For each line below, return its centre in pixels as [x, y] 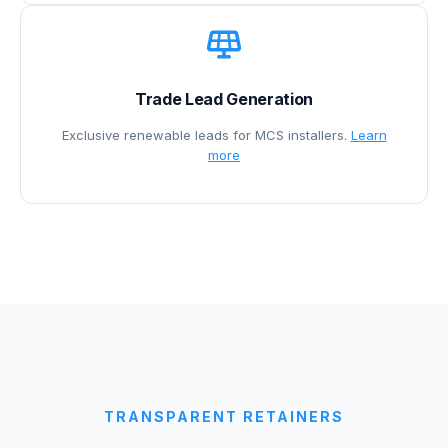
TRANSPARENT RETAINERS [224, 416]
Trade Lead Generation [224, 98]
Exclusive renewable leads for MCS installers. [206, 134]
